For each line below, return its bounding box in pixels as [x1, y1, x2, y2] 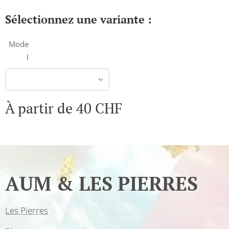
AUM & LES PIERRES [5, 171, 198, 196]
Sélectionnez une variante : [5, 12, 152, 27]
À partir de [5, 99, 76, 118]
